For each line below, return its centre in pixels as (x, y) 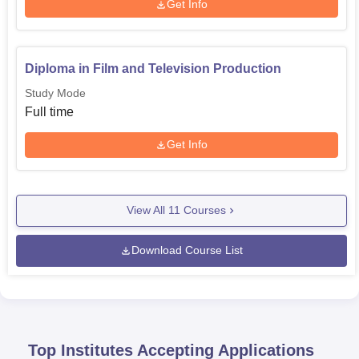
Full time (49, 111)
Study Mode (55, 93)
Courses (203, 210)
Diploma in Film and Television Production (153, 68)
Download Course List (187, 250)
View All (147, 210)
